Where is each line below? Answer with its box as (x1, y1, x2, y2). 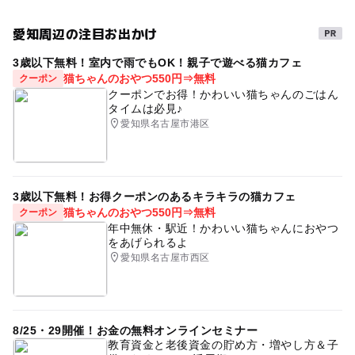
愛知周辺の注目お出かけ (12, 23, 158, 43)
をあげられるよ (107, 235, 189, 249)
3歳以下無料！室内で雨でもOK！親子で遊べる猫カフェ (12, 55, 303, 69)
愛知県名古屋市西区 (120, 251, 210, 263)
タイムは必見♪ (107, 101, 183, 115)
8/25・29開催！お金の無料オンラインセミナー (12, 323, 258, 337)
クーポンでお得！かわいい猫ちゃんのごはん (107, 87, 339, 101)
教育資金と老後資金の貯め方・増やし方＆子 (107, 338, 339, 351)
